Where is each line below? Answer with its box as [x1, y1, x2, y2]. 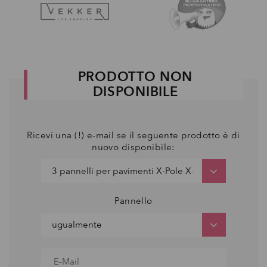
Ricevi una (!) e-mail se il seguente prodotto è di [27, 129, 240, 141]
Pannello [114, 195, 153, 207]
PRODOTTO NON [77, 68, 193, 86]
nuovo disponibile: [92, 141, 175, 153]
